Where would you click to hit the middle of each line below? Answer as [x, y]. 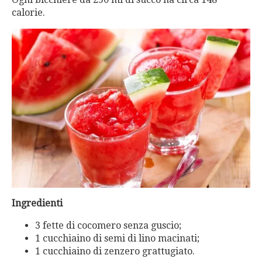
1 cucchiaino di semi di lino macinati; [117, 239]
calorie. [28, 12]
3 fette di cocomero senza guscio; [108, 226]
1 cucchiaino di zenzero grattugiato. [115, 251]
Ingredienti [37, 204]
